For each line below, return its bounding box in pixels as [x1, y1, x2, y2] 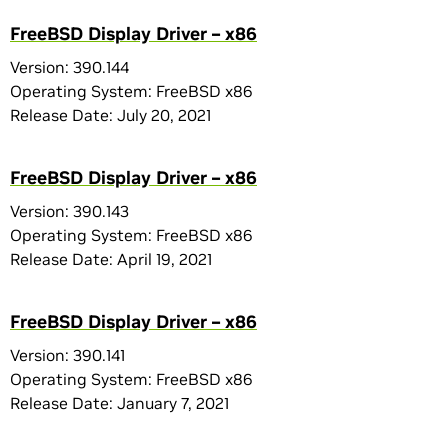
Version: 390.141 [10, 345, 125, 365]
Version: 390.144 [10, 57, 129, 77]
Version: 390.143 [10, 201, 129, 221]
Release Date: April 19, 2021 [10, 249, 212, 269]
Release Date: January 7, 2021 [10, 393, 229, 413]
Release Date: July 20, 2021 [10, 105, 211, 125]
